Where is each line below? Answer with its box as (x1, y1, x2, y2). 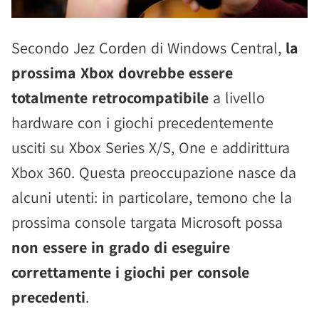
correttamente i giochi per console (11, 262, 249, 282)
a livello (209, 88, 265, 108)
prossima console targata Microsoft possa (11, 212, 283, 232)
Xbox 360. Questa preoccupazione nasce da (11, 162, 296, 182)
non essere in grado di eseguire (11, 237, 230, 257)
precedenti (11, 287, 85, 307)
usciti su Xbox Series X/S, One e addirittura (11, 137, 290, 157)
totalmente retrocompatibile (11, 88, 209, 108)
